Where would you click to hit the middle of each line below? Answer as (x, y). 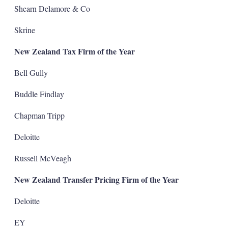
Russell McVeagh (42, 158)
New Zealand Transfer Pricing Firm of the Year (96, 179)
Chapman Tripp (39, 115)
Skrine (24, 30)
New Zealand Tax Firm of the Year (74, 51)
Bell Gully (31, 72)
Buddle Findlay (39, 94)
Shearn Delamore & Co (52, 8)
